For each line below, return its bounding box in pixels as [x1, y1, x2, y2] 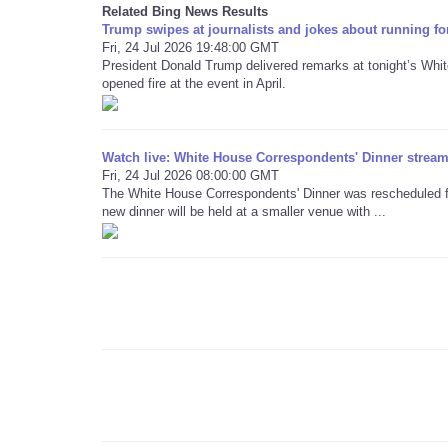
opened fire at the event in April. [102, 76, 286, 91]
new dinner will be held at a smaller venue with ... [102, 204, 386, 219]
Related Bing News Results [102, 4, 268, 19]
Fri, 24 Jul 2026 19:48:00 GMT [102, 40, 279, 55]
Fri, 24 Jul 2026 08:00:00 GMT [102, 168, 279, 183]
